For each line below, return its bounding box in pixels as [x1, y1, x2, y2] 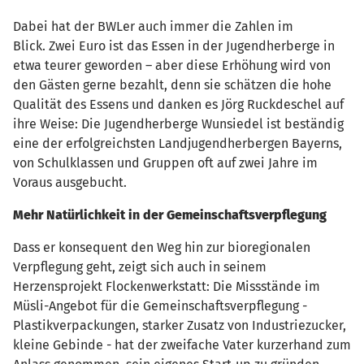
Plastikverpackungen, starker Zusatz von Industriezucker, [13, 317, 346, 333]
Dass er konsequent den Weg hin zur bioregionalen [13, 239, 310, 255]
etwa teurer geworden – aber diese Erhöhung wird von [13, 57, 331, 73]
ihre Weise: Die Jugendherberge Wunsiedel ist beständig [13, 115, 344, 132]
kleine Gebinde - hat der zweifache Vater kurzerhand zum [13, 336, 351, 353]
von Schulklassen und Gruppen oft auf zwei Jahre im [13, 154, 318, 171]
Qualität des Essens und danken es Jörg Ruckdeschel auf [13, 96, 344, 112]
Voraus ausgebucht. [13, 174, 127, 190]
